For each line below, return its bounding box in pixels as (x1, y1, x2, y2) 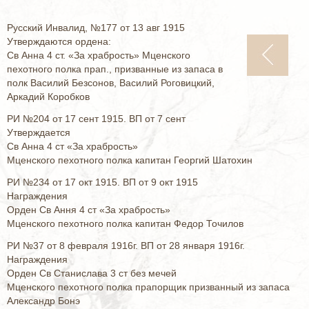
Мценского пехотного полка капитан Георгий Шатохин (7, 154, 252, 166)
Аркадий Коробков (7, 91, 90, 102)
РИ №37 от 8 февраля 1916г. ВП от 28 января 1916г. (7, 240, 245, 251)
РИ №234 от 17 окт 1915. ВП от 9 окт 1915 (7, 177, 198, 188)
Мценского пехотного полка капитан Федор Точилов (7, 218, 243, 229)
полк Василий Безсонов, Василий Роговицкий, (7, 77, 215, 88)
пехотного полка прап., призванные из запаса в (7, 63, 223, 74)
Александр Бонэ (7, 295, 80, 306)
